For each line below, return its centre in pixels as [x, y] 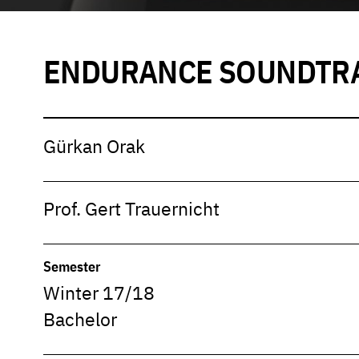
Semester [72, 266]
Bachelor [80, 320]
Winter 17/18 [99, 293]
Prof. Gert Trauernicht [131, 209]
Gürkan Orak [94, 147]
